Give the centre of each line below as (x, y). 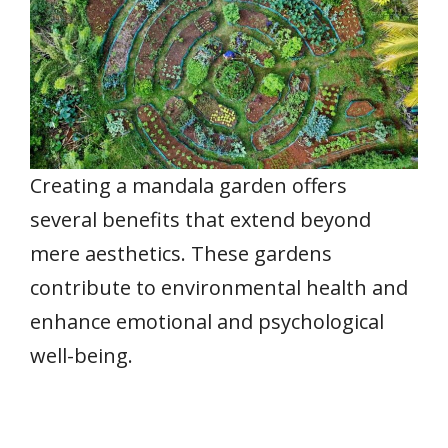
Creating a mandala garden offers (188, 185)
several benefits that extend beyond (200, 219)
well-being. (81, 355)
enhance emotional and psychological (207, 321)
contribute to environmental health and (219, 287)
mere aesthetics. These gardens (181, 253)
